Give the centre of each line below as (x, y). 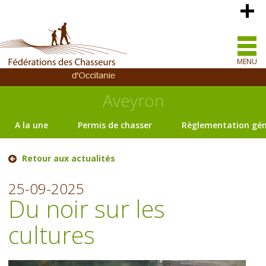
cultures (52, 235)
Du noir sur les (87, 209)
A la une (31, 125)
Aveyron (133, 100)
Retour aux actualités (69, 158)
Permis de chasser (115, 125)
